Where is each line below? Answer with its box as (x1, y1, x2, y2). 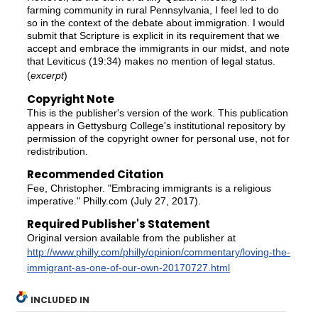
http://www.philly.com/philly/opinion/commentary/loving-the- (26, 246, 290, 258)
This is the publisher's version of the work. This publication (26, 107, 288, 119)
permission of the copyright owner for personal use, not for (26, 133, 290, 145)
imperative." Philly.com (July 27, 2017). (26, 195, 201, 207)
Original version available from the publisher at (26, 231, 236, 243)
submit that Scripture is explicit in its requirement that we (26, 29, 280, 41)
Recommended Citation (26, 167, 163, 182)
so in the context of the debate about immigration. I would (26, 16, 285, 28)
